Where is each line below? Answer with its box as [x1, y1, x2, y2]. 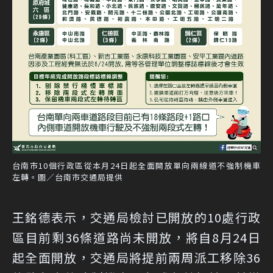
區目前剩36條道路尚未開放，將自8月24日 [12, 229, 261, 247]
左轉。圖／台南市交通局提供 [12, 171, 123, 183]
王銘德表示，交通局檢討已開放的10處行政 [12, 208, 261, 227]
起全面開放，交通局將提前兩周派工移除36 [12, 249, 261, 267]
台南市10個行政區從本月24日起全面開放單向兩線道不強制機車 [12, 160, 261, 172]
